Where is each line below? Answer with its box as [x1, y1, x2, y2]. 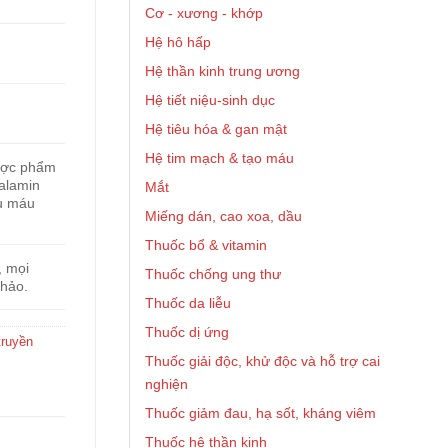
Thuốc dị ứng [145, 324, 229, 340]
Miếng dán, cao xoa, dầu [145, 208, 302, 224]
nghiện [145, 376, 188, 392]
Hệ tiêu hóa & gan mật [145, 121, 287, 137]
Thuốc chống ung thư [145, 266, 281, 282]
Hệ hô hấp [145, 34, 211, 50]
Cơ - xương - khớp [145, 5, 263, 21]
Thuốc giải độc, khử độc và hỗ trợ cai [145, 353, 380, 369]
